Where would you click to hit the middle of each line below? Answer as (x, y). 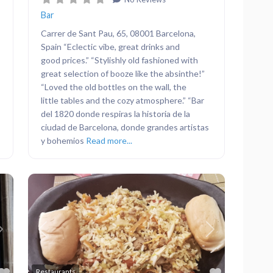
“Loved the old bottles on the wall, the (114, 87)
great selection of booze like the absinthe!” (123, 73)
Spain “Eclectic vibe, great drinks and (110, 46)
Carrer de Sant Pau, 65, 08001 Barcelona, (118, 33)
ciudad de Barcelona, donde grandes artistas (125, 127)
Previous (59, 235)
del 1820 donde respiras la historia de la (115, 113)
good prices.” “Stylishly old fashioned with (119, 60)
